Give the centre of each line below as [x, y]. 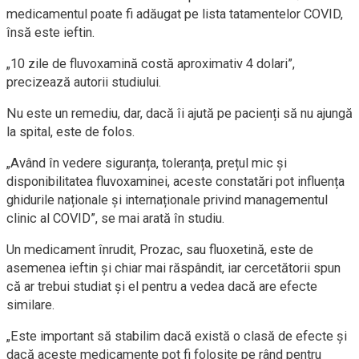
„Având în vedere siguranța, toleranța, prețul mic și [147, 163]
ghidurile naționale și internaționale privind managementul [167, 200]
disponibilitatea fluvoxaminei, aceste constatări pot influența [175, 181]
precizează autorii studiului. [84, 82]
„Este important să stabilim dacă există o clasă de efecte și [177, 336]
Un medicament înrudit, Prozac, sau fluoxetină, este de [160, 249]
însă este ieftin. [51, 32]
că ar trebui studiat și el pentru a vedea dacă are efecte [162, 286]
